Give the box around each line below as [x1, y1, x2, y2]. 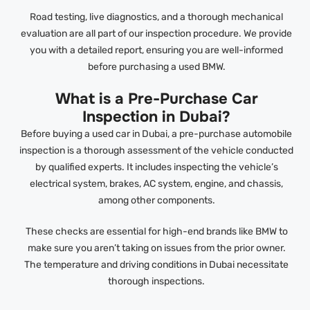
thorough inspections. [108, 275, 206, 287]
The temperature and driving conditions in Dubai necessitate [24, 258, 289, 271]
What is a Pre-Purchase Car [55, 89, 258, 109]
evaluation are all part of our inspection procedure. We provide [21, 27, 293, 39]
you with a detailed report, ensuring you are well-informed [30, 44, 284, 56]
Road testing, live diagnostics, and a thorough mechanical [30, 10, 284, 23]
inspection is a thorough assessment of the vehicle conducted [19, 144, 294, 156]
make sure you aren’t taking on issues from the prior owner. [27, 241, 286, 254]
